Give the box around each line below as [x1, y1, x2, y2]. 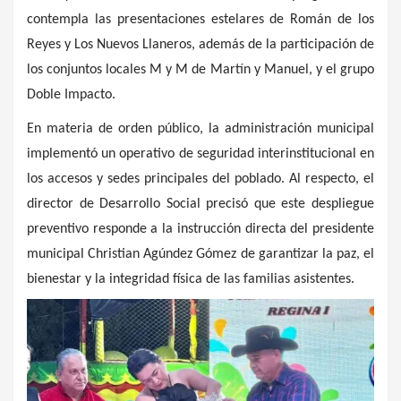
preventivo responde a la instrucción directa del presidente [27, 221, 374, 236]
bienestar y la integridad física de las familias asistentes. [27, 271, 354, 286]
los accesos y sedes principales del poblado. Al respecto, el [27, 171, 374, 186]
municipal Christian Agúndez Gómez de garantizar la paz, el [27, 246, 374, 261]
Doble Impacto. [27, 87, 115, 102]
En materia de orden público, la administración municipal [27, 121, 374, 136]
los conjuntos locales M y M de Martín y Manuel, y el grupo [27, 62, 374, 77]
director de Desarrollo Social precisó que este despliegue [27, 196, 374, 211]
